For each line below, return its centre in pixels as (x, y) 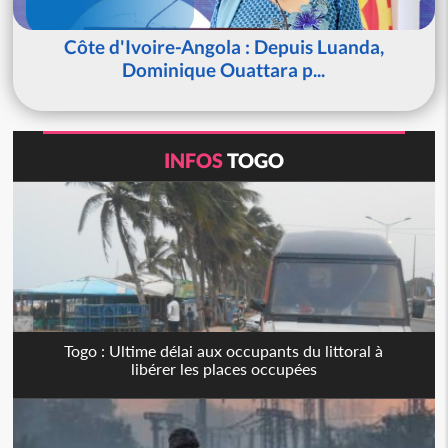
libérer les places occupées (223, 369)
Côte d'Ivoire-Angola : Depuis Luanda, (223, 47)
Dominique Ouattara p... (224, 70)
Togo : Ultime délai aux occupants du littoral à (224, 351)
